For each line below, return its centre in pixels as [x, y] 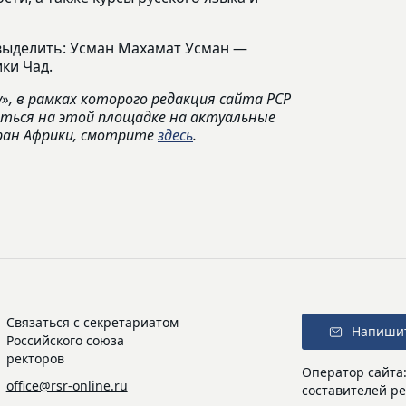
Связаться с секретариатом [92, 323]
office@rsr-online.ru [67, 386]
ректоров [35, 359]
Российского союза [65, 341]
